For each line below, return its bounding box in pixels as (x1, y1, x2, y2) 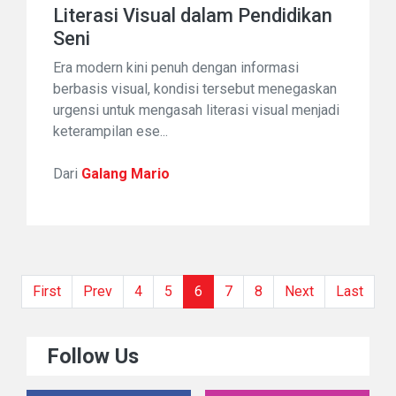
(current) (202, 282, 253, 300)
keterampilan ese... (53, 123, 168, 141)
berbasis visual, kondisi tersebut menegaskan (53, 80, 337, 98)
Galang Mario (81, 165, 170, 183)
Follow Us (48, 344, 139, 369)
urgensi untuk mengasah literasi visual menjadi (53, 102, 339, 119)
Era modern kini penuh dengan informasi (53, 59, 299, 77)
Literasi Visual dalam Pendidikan (53, 4, 332, 27)
